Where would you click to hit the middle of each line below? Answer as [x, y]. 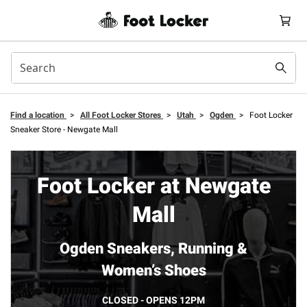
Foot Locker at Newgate [153, 186]
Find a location [38, 115]
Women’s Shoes [153, 270]
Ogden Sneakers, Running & [153, 248]
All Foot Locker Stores [122, 115]
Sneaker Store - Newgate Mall [64, 130]
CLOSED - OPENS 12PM [153, 300]
